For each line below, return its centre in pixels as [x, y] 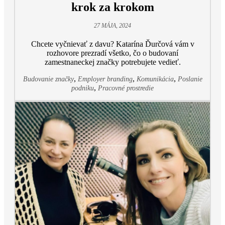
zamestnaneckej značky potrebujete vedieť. [113, 62]
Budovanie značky [48, 79]
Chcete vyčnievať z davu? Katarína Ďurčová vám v [113, 44]
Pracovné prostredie [126, 88]
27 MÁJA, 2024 [113, 26]
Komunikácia [155, 79]
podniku [83, 88]
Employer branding [105, 79]
